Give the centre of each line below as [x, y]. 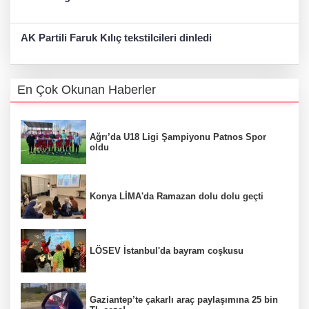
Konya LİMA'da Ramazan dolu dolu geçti [177, 197]
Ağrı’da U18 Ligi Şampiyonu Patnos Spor [178, 137]
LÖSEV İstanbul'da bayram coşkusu [167, 250]
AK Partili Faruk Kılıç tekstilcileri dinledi [116, 38]
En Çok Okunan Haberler [87, 90]
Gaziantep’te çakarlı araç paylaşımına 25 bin [184, 300]
